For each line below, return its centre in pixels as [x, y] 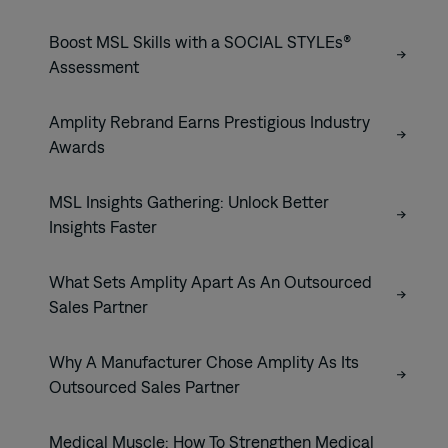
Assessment [94, 66]
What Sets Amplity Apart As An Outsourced [210, 281]
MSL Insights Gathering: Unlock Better [189, 201]
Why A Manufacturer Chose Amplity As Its [204, 361]
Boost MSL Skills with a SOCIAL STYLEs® [200, 41]
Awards [77, 146]
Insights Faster [103, 226]
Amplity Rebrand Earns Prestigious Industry [209, 121]
